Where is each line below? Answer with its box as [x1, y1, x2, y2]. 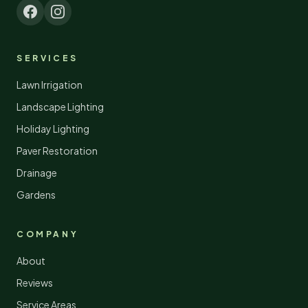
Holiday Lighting [16, 122, 89, 135]
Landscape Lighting [16, 100, 104, 113]
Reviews [16, 276, 53, 289]
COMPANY [16, 229, 79, 239]
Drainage [16, 166, 57, 179]
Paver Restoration [16, 144, 98, 157]
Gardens [16, 188, 56, 201]
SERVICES [16, 53, 78, 63]
